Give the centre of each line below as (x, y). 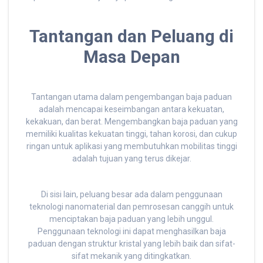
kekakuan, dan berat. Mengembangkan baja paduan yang (131, 122)
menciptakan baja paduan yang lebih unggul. (131, 219)
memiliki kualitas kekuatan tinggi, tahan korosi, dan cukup (131, 134)
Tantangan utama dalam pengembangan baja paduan (131, 97)
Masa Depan (131, 57)
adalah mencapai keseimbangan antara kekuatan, (131, 109)
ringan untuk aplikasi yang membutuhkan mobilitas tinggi (131, 146)
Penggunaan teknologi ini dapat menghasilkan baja (131, 232)
